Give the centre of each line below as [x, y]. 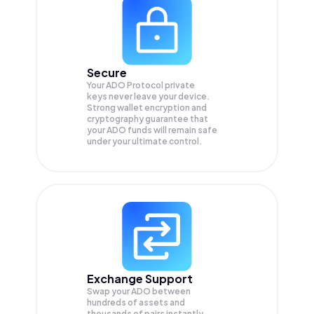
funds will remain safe [172, 130]
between [171, 292]
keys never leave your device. [149, 97]
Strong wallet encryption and [147, 108]
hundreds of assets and [136, 303]
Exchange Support [140, 279]
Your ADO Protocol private [141, 86]
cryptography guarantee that [148, 119]
